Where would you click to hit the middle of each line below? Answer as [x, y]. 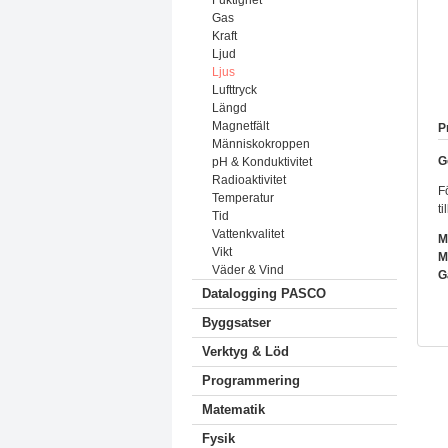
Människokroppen [261, 144]
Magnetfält [240, 126]
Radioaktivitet [249, 180]
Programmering [251, 380]
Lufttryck [234, 90]
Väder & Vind [248, 270]
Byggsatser [236, 322]
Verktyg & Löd [245, 351]
